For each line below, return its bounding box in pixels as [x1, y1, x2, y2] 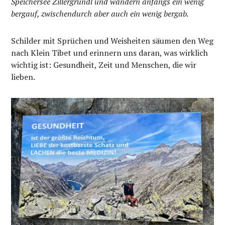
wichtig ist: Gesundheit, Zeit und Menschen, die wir [11, 59, 197, 70]
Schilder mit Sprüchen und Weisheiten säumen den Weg [11, 35, 214, 46]
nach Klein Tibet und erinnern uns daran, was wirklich [11, 47, 208, 58]
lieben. [11, 71, 36, 82]
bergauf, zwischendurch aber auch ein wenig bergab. [11, 8, 189, 19]
